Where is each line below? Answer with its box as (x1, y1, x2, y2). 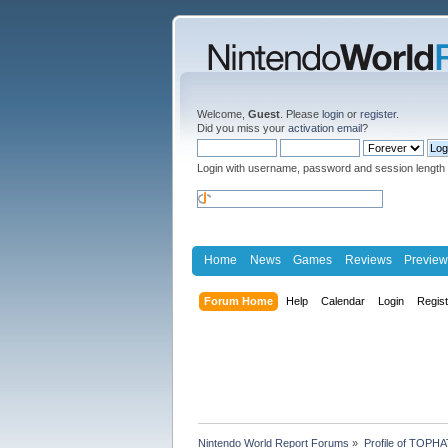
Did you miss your (197, 122, 288, 134)
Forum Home (204, 294, 274, 307)
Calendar (321, 294, 366, 307)
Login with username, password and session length (197, 162, 445, 174)
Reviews (344, 252, 392, 267)
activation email (288, 122, 362, 134)
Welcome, (197, 108, 248, 120)
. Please (280, 108, 322, 120)
